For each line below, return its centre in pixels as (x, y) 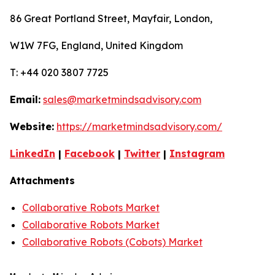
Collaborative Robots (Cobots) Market (112, 242)
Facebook (90, 153)
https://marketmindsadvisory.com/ (139, 126)
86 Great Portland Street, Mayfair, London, (111, 18)
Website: (32, 126)
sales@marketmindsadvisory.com (122, 99)
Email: (25, 99)
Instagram (197, 153)
